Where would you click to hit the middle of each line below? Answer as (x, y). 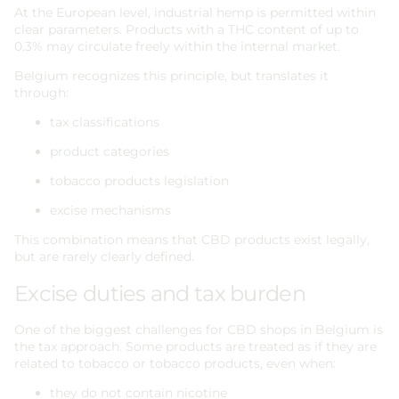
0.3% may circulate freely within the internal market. (177, 46)
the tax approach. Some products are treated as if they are (195, 347)
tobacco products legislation (139, 180)
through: (41, 92)
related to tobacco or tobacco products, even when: (175, 364)
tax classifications (105, 122)
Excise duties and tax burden (160, 293)
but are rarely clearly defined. (104, 256)
